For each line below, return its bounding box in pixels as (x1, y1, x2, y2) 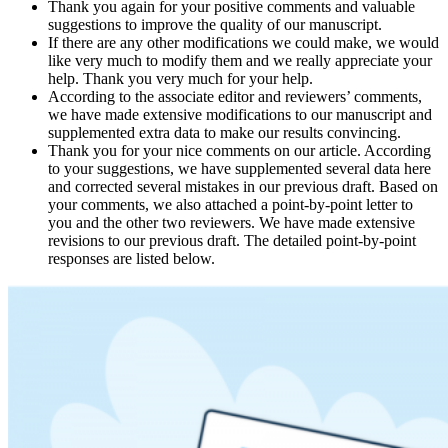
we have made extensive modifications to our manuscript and (48, 105, 432, 123)
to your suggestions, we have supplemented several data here (48, 159, 431, 177)
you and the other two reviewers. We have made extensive (48, 213, 415, 231)
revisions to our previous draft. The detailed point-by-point (48, 231, 416, 249)
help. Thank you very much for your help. (48, 69, 313, 87)
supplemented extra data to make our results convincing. (48, 123, 401, 141)
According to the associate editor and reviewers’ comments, (48, 87, 422, 105)
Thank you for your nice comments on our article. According (48, 141, 431, 159)
